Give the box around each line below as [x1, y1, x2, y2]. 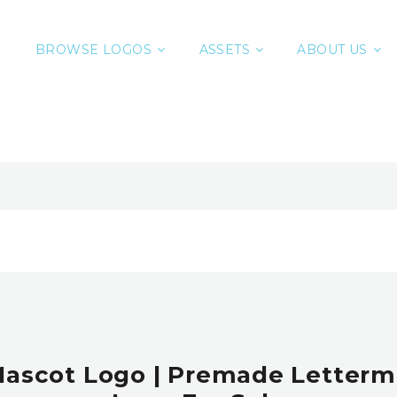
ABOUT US [297, 42, 368, 58]
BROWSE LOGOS [35, 42, 152, 58]
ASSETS [198, 42, 251, 58]
